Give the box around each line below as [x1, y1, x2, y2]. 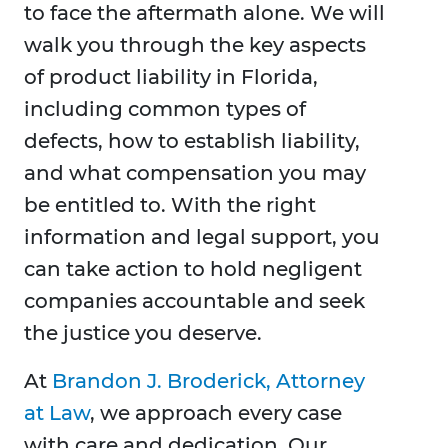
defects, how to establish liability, [24, 129, 360, 154]
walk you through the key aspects [24, 33, 366, 58]
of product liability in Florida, [24, 65, 318, 90]
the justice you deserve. [24, 321, 262, 346]
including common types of [24, 97, 306, 122]
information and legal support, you [24, 225, 380, 250]
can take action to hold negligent [24, 257, 362, 282]
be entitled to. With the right [24, 193, 316, 218]
